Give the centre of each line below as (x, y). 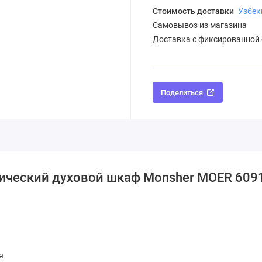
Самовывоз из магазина (199, 25)
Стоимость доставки (194, 11)
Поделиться (182, 92)
